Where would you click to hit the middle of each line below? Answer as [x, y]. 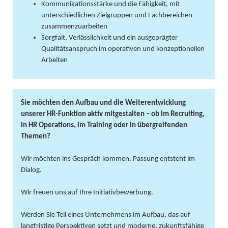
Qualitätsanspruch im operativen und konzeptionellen [123, 49]
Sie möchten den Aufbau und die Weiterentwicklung [103, 103]
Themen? [36, 137]
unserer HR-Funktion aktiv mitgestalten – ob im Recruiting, [113, 114]
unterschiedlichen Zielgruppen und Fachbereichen [117, 16]
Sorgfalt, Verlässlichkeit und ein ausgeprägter [109, 38]
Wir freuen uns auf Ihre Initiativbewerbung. [87, 193]
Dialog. [31, 170]
